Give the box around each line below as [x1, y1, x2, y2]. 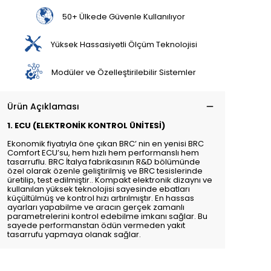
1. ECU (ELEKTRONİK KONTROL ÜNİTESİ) [7, 120, 165, 131]
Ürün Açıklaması [7, 100, 79, 113]
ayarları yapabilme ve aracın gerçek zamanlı [7, 201, 184, 213]
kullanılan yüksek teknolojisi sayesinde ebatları [7, 183, 190, 195]
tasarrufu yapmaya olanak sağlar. [7, 229, 141, 240]
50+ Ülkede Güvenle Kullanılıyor [62, 10, 185, 22]
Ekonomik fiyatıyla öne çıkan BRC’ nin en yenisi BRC [7, 138, 204, 149]
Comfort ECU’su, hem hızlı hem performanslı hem [7, 147, 199, 158]
